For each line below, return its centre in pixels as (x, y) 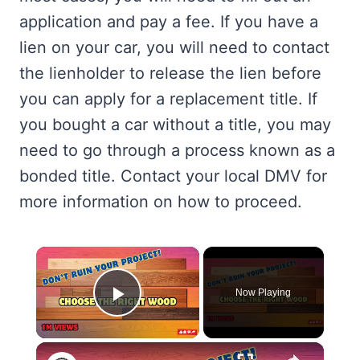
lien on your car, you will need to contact (174, 48)
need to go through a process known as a (177, 151)
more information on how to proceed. (161, 202)
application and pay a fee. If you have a (169, 22)
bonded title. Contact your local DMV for (173, 176)
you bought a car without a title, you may (175, 125)
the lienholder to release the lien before (170, 74)
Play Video (176, 317)
